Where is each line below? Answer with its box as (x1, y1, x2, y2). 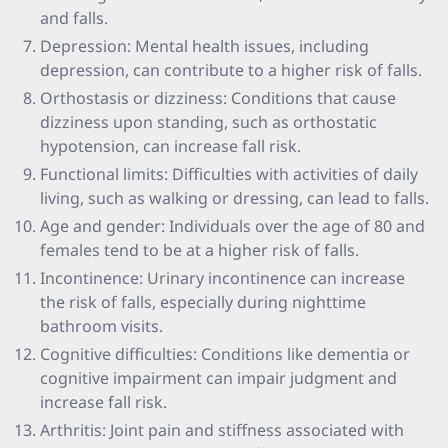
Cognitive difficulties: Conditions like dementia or (40, 343, 410, 365)
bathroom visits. (40, 315, 163, 337)
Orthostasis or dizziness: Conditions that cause (40, 87, 396, 109)
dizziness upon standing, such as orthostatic (40, 111, 377, 133)
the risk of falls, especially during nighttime (40, 291, 366, 313)
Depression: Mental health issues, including (40, 35, 369, 57)
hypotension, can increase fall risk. (40, 135, 301, 157)
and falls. (40, 7, 108, 29)
